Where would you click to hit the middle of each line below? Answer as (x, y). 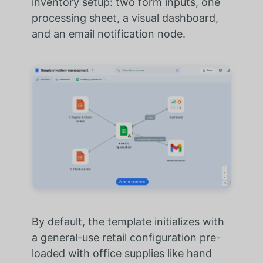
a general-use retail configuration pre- (126, 238)
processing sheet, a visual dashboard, (125, 18)
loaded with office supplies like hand (122, 254)
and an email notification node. (108, 33)
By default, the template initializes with (128, 222)
